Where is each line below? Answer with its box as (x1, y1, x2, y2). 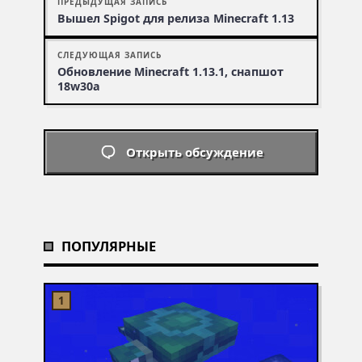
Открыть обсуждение (125, 144, 263, 161)
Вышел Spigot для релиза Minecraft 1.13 (57, 11, 294, 27)
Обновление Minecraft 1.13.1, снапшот (57, 64, 284, 80)
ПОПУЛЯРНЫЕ (61, 236, 156, 255)
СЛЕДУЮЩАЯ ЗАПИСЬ (57, 49, 162, 61)
